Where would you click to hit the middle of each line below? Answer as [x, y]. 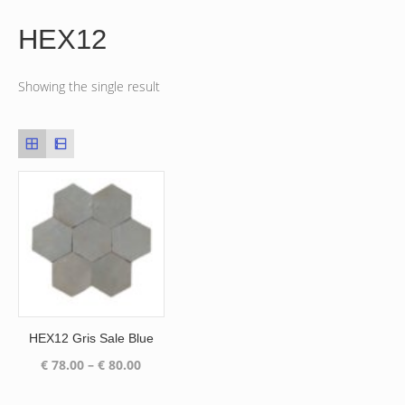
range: [160, 383]
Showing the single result [89, 86]
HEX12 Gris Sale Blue [91, 339]
